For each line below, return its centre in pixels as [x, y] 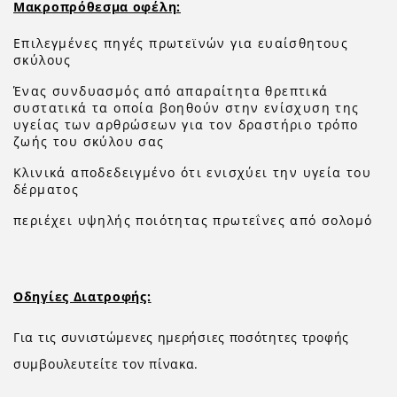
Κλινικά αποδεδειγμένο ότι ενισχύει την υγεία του [193, 172]
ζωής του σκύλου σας [91, 141]
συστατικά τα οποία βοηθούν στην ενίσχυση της [187, 108]
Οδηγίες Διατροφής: [82, 296]
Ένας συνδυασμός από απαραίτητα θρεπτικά [171, 91]
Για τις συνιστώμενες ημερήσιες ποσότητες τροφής [181, 337]
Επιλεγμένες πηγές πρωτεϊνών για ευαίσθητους [181, 43]
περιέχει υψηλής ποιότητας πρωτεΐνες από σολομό [193, 220]
